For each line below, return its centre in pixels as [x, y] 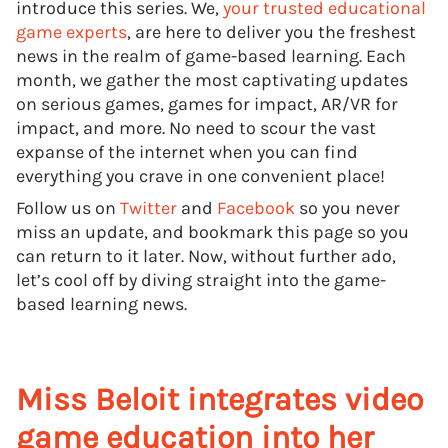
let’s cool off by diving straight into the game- [201, 280]
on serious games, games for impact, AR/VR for [207, 104]
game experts [71, 32]
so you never [347, 208]
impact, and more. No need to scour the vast [196, 128]
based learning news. [101, 304]
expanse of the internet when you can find [187, 152]
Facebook [256, 208]
